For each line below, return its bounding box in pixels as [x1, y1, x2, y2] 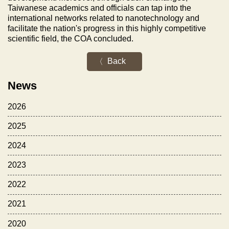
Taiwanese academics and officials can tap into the [8, 3, 191, 12]
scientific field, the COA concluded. [8, 34, 133, 43]
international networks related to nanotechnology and [8, 13, 199, 22]
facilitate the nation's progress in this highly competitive [8, 24, 206, 33]
